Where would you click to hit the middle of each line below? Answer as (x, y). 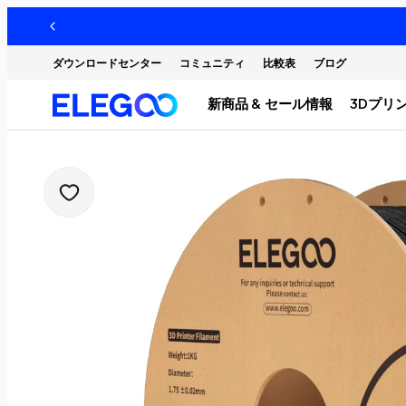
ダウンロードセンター (107, 63)
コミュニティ (212, 63)
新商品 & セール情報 (271, 103)
